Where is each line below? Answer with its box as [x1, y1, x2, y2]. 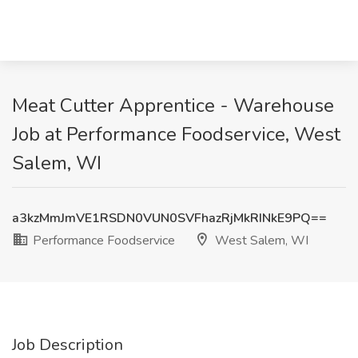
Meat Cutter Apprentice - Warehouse [12, 93, 334, 118]
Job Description [12, 334, 123, 356]
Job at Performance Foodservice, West [12, 121, 340, 147]
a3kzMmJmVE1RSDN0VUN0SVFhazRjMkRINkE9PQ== [12, 209, 327, 227]
